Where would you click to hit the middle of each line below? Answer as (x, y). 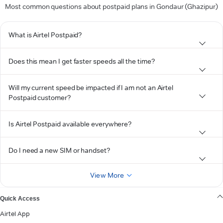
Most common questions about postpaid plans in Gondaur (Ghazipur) (111, 6)
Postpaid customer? (40, 98)
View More (107, 175)
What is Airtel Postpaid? (45, 35)
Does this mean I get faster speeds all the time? (82, 61)
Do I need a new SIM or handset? (59, 150)
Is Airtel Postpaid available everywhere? (70, 124)
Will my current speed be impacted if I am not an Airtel (91, 88)
